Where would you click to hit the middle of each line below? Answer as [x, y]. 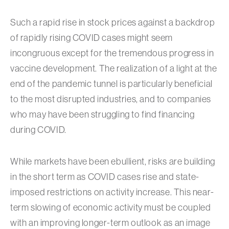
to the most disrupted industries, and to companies [111, 99]
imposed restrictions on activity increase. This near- [112, 192]
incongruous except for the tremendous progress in [112, 53]
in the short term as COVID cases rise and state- [105, 177]
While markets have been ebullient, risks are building [113, 162]
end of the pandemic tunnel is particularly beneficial [111, 84]
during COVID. [38, 130]
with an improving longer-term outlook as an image [110, 223]
